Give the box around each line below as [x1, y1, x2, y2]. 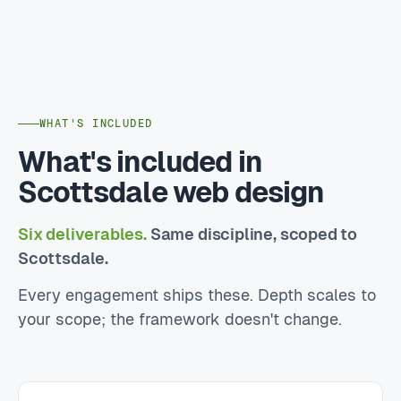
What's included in [18, 143, 262, 175]
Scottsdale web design [18, 174, 325, 206]
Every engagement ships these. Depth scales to [18, 283, 376, 302]
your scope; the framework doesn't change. [18, 307, 342, 326]
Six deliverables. [18, 222, 147, 241]
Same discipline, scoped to [146, 222, 358, 241]
